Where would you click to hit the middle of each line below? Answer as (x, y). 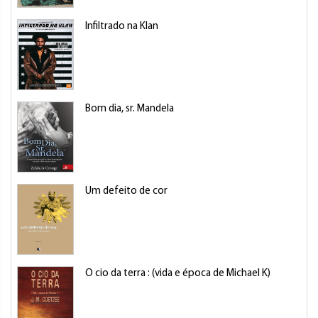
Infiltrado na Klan (122, 27)
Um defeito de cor (126, 191)
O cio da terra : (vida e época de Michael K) (178, 274)
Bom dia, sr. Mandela (130, 109)
